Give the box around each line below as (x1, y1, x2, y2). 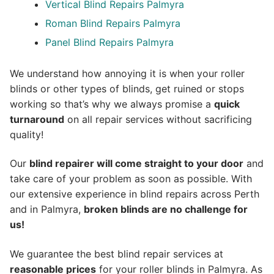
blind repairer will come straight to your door (29, 157, 243, 170)
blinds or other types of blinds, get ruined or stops (10, 82, 244, 95)
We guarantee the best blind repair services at (10, 247, 223, 260)
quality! (10, 128, 43, 141)
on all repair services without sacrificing (64, 113, 252, 125)
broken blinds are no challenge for (84, 203, 248, 216)
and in (10, 203, 41, 216)
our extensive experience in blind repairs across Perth (10, 188, 259, 201)
